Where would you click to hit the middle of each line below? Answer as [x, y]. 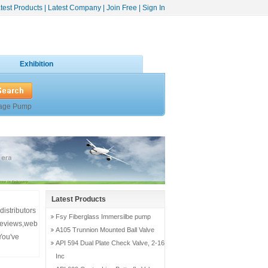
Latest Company [74, 8]
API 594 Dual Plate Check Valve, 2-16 [110, 243]
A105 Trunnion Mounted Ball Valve [105, 230]
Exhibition [36, 64]
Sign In [154, 8]
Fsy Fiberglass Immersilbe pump [103, 217]
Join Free [122, 8]
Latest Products [79, 199]
